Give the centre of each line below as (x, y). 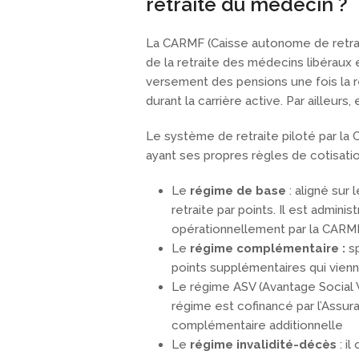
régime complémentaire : (268, 249)
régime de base (240, 191)
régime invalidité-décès (265, 345)
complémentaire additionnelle (257, 326)
